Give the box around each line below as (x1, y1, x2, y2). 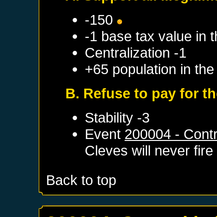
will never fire (128, 142, 214, 158)
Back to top (46, 171, 117, 188)
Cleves (85, 142, 128, 158)
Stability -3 (85, 109, 150, 125)
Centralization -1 (85, 44, 187, 61)
